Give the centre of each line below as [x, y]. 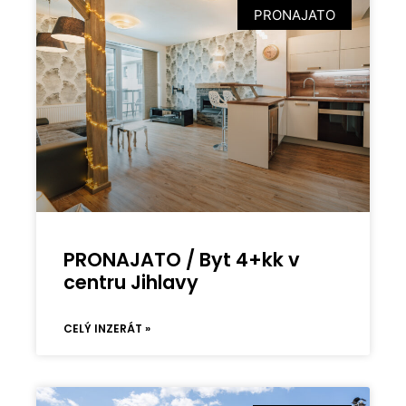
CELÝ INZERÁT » [107, 328]
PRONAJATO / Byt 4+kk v [182, 259]
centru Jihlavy [131, 282]
